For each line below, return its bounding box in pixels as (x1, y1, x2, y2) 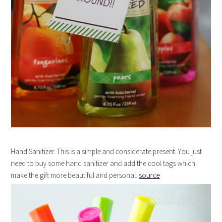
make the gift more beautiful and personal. (11, 170, 139, 180)
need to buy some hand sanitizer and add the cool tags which (11, 158, 196, 168)
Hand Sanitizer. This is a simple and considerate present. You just (11, 146, 202, 156)
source (139, 170, 160, 180)
